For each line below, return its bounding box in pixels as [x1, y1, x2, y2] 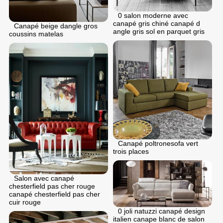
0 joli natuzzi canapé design [118, 207, 205, 215]
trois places [113, 147, 149, 156]
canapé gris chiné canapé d [113, 19, 200, 28]
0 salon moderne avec [118, 11, 188, 20]
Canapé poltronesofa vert [118, 139, 198, 148]
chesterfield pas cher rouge [9, 182, 95, 191]
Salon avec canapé [14, 174, 74, 183]
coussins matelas [9, 29, 63, 38]
